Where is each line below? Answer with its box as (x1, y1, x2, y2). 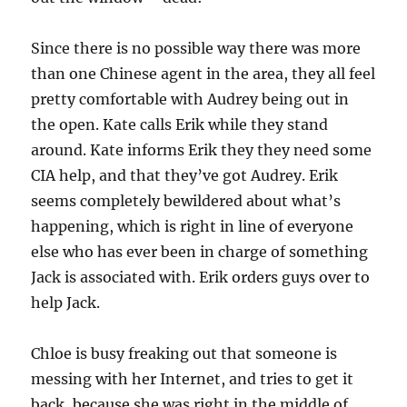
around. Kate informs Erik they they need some (31, 141, 372, 159)
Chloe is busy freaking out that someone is (31, 344, 338, 362)
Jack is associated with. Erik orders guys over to (31, 268, 371, 286)
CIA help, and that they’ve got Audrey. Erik (31, 166, 339, 184)
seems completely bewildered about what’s (31, 192, 342, 210)
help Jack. (31, 293, 101, 312)
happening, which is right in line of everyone (31, 217, 354, 235)
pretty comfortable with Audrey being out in (31, 90, 350, 108)
